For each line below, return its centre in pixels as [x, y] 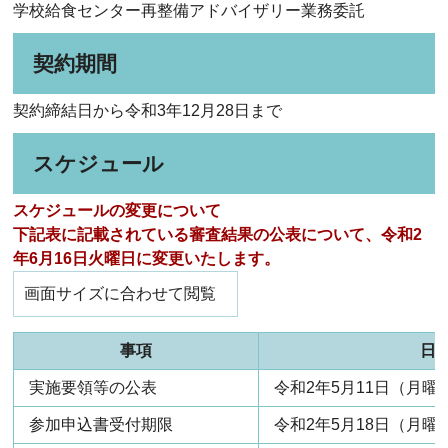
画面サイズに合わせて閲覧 [120, 293]
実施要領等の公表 [93, 387]
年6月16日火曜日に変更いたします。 [147, 258]
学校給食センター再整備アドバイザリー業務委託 [189, 10]
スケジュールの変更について [117, 210]
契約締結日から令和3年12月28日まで [148, 110]
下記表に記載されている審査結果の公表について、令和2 [218, 234]
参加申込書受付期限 [101, 424]
